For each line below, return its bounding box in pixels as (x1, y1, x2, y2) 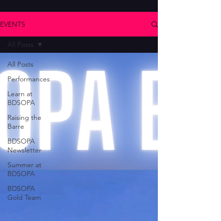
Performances (7, 74, 50, 83)
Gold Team (7, 193, 41, 202)
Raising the (7, 113, 41, 122)
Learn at (7, 89, 33, 98)
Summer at (7, 160, 41, 169)
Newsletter (7, 146, 41, 154)
